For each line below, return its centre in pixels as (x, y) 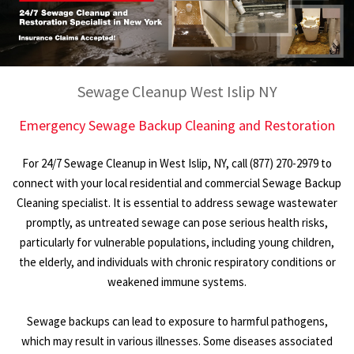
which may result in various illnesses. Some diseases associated (177, 341)
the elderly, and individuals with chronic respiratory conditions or (177, 262)
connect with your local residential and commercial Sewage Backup (177, 183)
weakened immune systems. (177, 282)
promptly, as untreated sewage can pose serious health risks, (177, 223)
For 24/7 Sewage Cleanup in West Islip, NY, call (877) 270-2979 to (177, 164)
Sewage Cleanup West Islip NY (177, 92)
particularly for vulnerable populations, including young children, (177, 243)
